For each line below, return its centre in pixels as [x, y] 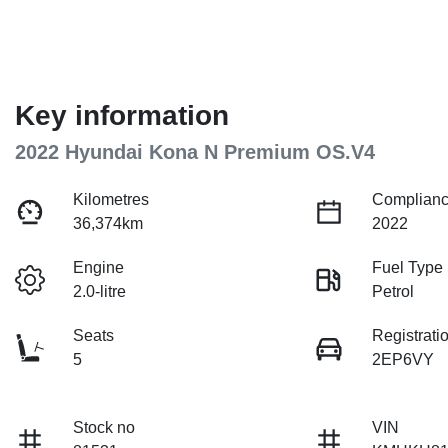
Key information [122, 116]
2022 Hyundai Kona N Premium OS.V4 [195, 152]
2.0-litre [100, 292]
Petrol [393, 292]
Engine [99, 268]
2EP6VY [403, 360]
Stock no [104, 428]
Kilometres [111, 200]
